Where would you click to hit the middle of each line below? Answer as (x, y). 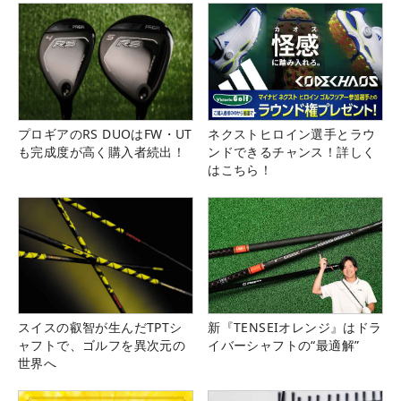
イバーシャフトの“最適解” (284, 345)
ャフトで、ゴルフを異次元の (102, 345)
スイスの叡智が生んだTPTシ (100, 327)
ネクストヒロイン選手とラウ (292, 133)
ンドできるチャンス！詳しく (292, 151)
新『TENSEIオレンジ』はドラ (295, 327)
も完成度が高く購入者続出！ (102, 151)
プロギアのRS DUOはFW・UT (105, 133)
